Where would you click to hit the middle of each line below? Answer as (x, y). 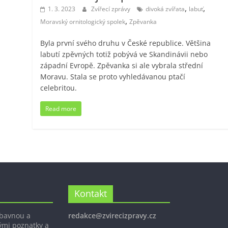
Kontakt (91, 194)
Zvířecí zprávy (112, 9)
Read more (61, 109)
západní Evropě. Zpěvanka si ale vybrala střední (122, 66)
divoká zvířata (165, 9)
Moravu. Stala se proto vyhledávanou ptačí (113, 77)
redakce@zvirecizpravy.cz (112, 216)
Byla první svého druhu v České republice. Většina (126, 43)
